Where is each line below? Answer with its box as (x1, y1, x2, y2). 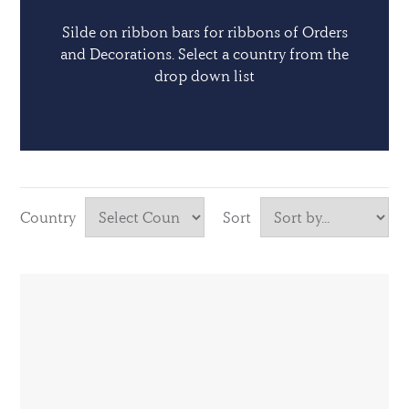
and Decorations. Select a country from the (60, 45, 349, 63)
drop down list (154, 67, 255, 85)
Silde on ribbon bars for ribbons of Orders (61, 23, 348, 41)
